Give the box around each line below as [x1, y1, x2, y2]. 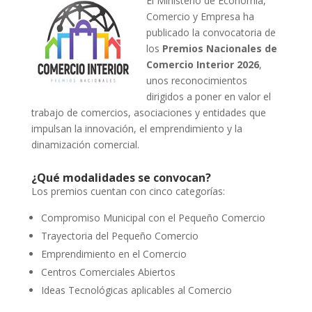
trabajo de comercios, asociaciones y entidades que [31, 106, 266, 119]
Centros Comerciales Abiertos [40, 265, 175, 279]
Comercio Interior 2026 [146, 58, 259, 71]
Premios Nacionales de [162, 42, 277, 55]
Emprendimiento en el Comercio [40, 247, 187, 260]
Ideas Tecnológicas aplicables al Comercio [40, 283, 232, 297]
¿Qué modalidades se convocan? [31, 170, 211, 185]
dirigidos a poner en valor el [146, 90, 271, 103]
